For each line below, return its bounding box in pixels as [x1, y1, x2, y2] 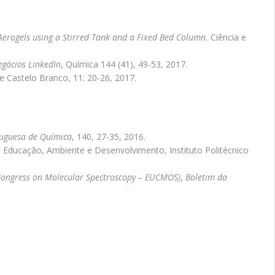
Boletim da [185, 171, 227, 183]
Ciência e [211, 31, 246, 43]
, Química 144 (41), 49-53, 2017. [61, 58, 187, 70]
